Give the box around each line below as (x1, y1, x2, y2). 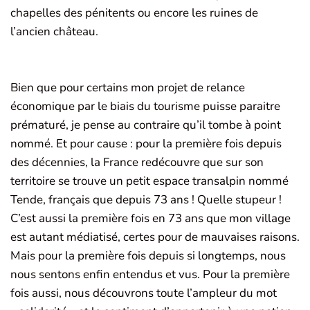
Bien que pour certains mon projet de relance (10, 80, 245, 96)
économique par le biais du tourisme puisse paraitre (10, 98, 280, 115)
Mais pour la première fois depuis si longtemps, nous (10, 248, 286, 264)
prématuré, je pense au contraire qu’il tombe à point (10, 117, 281, 134)
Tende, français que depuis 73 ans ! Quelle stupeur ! (10, 192, 282, 208)
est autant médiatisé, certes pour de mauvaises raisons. (10, 229, 300, 246)
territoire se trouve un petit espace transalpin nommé (10, 173, 289, 190)
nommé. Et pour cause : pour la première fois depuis (10, 136, 282, 152)
